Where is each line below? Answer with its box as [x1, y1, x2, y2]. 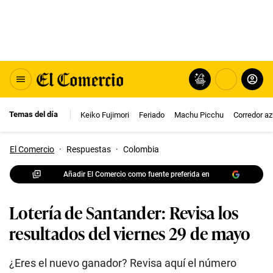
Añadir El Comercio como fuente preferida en [63, 169, 210, 179]
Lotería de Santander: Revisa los [9, 199, 239, 224]
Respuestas [66, 144, 111, 154]
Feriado [139, 110, 165, 119]
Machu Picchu [174, 110, 224, 119]
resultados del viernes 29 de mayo [9, 220, 250, 245]
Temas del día [9, 110, 58, 119]
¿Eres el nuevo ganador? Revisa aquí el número [9, 257, 236, 269]
